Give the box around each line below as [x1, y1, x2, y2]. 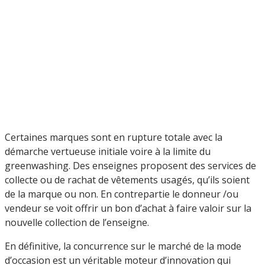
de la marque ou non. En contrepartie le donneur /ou [5, 187, 238, 201]
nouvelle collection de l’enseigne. [5, 215, 149, 229]
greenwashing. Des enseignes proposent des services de [5, 159, 256, 172]
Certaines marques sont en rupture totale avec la [5, 130, 222, 144]
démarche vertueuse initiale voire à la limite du [5, 144, 211, 158]
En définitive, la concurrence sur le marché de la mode [5, 239, 241, 253]
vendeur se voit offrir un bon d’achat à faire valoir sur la [5, 201, 251, 215]
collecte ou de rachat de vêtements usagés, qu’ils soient [5, 173, 250, 186]
